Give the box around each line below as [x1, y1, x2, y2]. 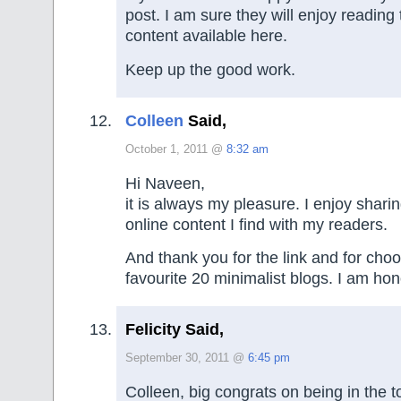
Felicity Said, [125, 320, 224, 339]
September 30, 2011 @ [125, 352, 248, 365]
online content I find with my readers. [125, 215, 388, 234]
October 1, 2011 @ [125, 143, 226, 157]
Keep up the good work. [125, 60, 295, 79]
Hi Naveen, [125, 174, 205, 192]
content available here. [125, 27, 287, 46]
